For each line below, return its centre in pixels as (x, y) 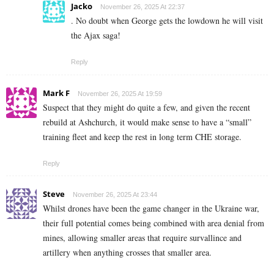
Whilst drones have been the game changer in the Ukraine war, (151, 208)
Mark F (56, 93)
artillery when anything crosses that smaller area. (127, 252)
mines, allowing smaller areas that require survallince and (142, 237)
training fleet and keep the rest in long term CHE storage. (142, 136)
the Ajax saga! (96, 35)
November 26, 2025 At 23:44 (115, 194)
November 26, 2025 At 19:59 (120, 93)
